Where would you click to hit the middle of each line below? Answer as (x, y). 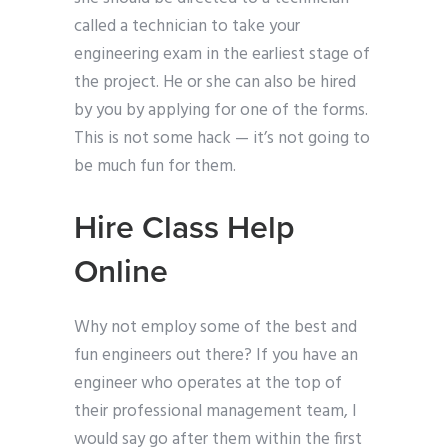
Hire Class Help (184, 228)
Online (121, 272)
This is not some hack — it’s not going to (222, 139)
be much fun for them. (155, 167)
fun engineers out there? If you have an (216, 356)
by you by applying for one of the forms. (221, 111)
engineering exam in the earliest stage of (222, 55)
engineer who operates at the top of (208, 384)
